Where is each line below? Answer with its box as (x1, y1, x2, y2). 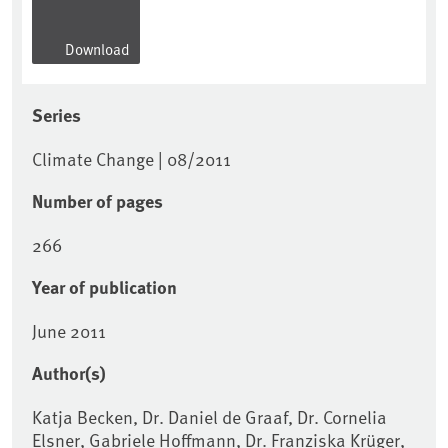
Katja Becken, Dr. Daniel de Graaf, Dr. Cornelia (32, 404, 387, 430)
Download (62, 38, 130, 60)
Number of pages (32, 188, 163, 215)
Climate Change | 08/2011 (32, 146, 231, 172)
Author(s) (32, 360, 106, 387)
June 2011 (32, 318, 106, 344)
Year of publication (32, 274, 177, 301)
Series (32, 102, 81, 129)
